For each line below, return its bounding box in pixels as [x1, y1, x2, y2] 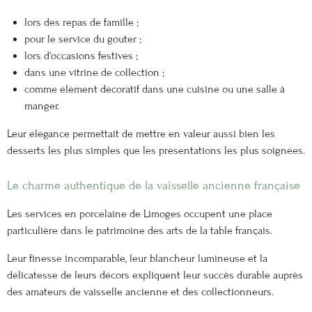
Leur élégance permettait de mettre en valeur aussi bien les [7, 127, 275, 140]
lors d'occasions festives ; [24, 49, 138, 62]
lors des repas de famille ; [24, 15, 139, 29]
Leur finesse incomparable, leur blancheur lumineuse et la [7, 252, 267, 265]
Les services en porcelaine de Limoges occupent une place [7, 207, 272, 220]
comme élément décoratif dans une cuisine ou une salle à [24, 82, 285, 95]
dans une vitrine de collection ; [24, 65, 164, 79]
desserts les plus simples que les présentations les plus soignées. [7, 143, 305, 157]
